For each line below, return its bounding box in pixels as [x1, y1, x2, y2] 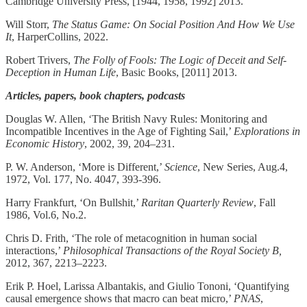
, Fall [254, 196, 275, 208]
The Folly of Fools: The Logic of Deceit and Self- [73, 53, 286, 66]
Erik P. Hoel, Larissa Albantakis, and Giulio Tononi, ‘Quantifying [5, 280, 289, 292]
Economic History [5, 137, 84, 149]
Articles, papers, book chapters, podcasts [5, 89, 185, 101]
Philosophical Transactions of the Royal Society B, [63, 244, 282, 256]
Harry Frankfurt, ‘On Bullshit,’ [5, 196, 141, 208]
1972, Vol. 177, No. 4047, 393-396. [5, 173, 161, 185]
